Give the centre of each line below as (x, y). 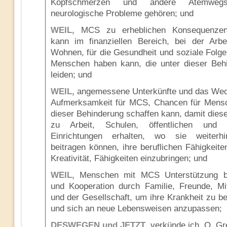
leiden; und (71, 75)
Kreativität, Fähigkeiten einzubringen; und (129, 158)
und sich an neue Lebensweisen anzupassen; (136, 209)
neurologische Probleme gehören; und (122, 13)
